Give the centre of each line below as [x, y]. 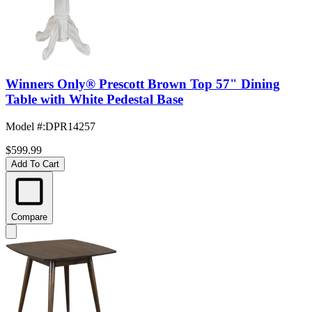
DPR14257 [70, 126]
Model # [24, 126]
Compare [29, 217]
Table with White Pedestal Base [94, 100]
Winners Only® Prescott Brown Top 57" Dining [143, 84]
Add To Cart [35, 164]
